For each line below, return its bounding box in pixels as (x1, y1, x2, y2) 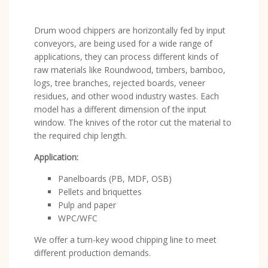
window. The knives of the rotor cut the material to (34, 117, 232, 128)
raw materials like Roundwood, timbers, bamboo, (34, 64, 226, 75)
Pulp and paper (58, 199, 116, 211)
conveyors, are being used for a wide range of (34, 38, 212, 49)
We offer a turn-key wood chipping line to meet (34, 234, 217, 245)
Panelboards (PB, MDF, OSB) (58, 173, 172, 184)
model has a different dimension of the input (34, 103, 206, 115)
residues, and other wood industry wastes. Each (34, 90, 219, 102)
